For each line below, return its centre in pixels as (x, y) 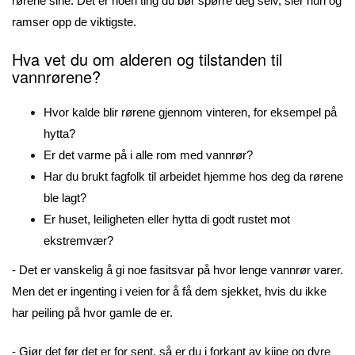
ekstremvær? (82, 240)
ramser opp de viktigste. (76, 22)
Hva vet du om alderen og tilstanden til (147, 59)
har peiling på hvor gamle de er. (92, 312)
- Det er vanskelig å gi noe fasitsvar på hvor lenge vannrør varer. (177, 269)
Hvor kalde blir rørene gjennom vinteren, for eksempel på (190, 112)
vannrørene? (61, 76)
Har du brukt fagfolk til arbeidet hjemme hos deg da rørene (193, 176)
